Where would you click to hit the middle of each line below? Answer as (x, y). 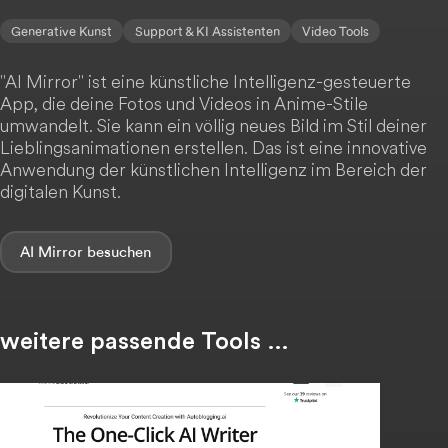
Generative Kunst (62, 31)
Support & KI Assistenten (207, 31)
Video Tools (335, 31)
